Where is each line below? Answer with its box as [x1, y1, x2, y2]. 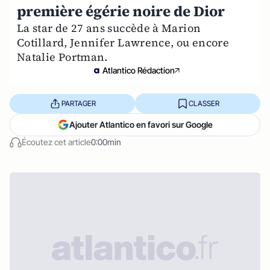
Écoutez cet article [22, 137, 91, 147]
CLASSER [188, 98, 219, 108]
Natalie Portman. [17, 49, 108, 64]
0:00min [91, 137, 121, 147]
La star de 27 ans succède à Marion [17, 20, 201, 36]
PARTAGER [61, 98, 96, 108]
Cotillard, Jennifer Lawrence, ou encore [17, 35, 230, 50]
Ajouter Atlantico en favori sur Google [69, 119, 213, 130]
